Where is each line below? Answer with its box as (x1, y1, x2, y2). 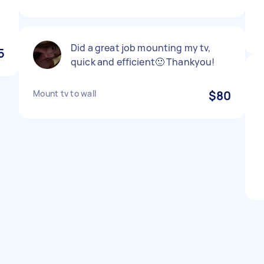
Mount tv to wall (33, 88, 96, 99)
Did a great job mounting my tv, (71, 41, 211, 54)
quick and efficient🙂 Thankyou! (71, 55, 215, 68)
